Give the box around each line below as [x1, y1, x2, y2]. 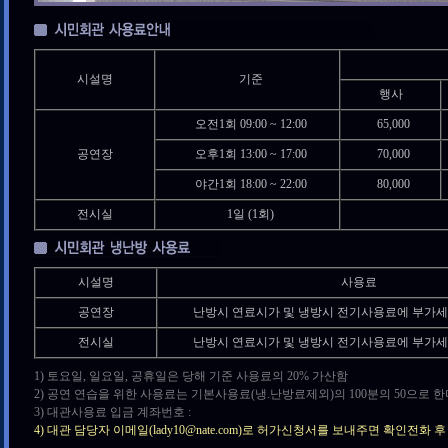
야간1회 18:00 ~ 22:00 [194, 177, 307, 191]
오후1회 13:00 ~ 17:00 [194, 147, 307, 161]
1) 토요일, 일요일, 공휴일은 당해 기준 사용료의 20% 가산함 [34, 369, 348, 383]
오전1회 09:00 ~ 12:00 [194, 117, 307, 131]
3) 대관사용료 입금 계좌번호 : [34, 405, 191, 419]
